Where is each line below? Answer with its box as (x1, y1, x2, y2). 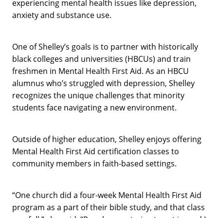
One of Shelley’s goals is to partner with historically (12, 41, 198, 52)
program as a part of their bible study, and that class (12, 201, 205, 213)
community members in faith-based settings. (12, 158, 177, 169)
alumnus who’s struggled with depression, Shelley (12, 77, 195, 89)
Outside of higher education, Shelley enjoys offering (12, 133, 201, 145)
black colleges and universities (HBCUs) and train (12, 53, 191, 64)
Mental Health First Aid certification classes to (12, 145, 179, 157)
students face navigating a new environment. (12, 102, 177, 113)
